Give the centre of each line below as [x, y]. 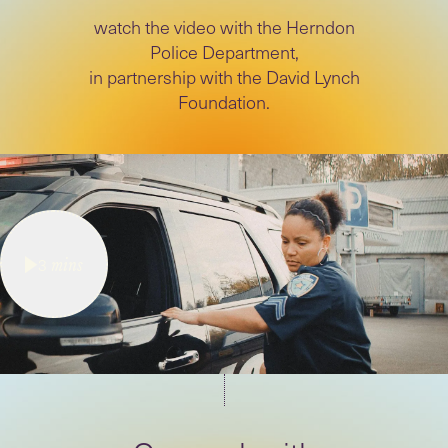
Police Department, [224, 51]
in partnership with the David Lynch [224, 76]
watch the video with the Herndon [224, 26]
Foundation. [224, 101]
